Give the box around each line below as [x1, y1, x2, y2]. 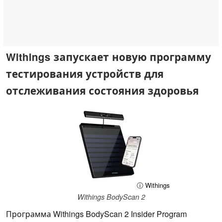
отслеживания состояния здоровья [6, 83, 199, 98]
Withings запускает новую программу [6, 49, 211, 64]
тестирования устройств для [6, 66, 164, 81]
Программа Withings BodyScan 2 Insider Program [6, 208, 187, 220]
